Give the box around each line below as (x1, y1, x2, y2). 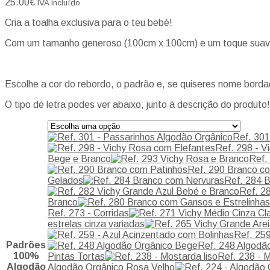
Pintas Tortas (48, 251, 105, 262)
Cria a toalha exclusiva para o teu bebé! (5, 17, 172, 28)
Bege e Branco (48, 153, 111, 164)
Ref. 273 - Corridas (48, 207, 129, 218)
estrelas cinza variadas (48, 218, 145, 229)
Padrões (6, 239, 46, 250)
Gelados (48, 175, 83, 186)
